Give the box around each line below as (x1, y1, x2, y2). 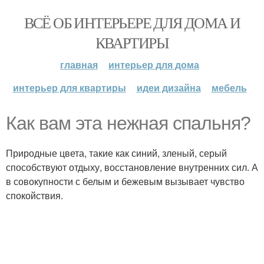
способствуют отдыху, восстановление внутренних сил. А (6, 160, 258, 174)
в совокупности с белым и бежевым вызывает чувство (6, 174, 245, 188)
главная (60, 58, 98, 71)
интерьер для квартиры (12, 81, 126, 94)
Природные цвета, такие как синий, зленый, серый (6, 146, 227, 160)
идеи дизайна (136, 81, 201, 94)
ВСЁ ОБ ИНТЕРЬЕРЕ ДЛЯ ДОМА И (24, 12, 240, 32)
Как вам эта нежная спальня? (6, 113, 250, 134)
